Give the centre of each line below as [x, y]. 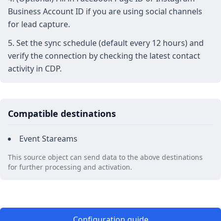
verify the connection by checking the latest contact [104, 55]
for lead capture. [39, 24]
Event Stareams [48, 138]
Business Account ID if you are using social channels [105, 11]
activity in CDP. [35, 68]
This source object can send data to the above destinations [105, 157]
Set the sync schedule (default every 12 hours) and [110, 43]
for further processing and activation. [70, 167]
